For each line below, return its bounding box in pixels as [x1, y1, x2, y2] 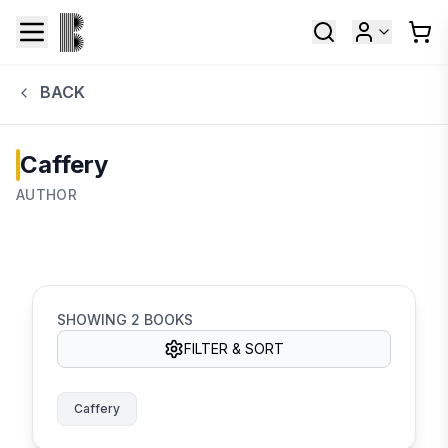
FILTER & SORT [184, 339, 284, 357]
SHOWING [57, 310, 131, 328]
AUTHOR [16, 185, 78, 203]
